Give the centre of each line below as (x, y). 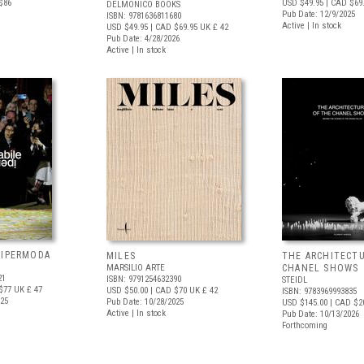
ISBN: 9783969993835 (319, 291)
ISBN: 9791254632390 (144, 279)
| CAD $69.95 (173, 27)
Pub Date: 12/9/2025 (318, 14)
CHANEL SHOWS (321, 268)
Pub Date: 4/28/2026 (143, 39)
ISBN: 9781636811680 (144, 16)
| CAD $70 (167, 290)
